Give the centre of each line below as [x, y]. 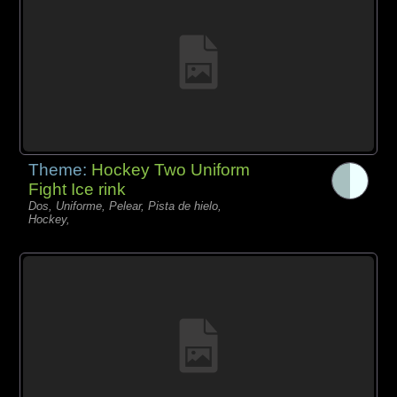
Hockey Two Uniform [171, 169]
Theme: [60, 169]
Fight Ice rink [78, 189]
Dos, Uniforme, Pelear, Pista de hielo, [125, 206]
